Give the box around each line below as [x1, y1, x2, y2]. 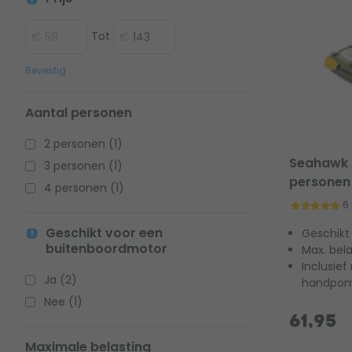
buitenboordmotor [46, 239, 167, 258]
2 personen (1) [44, 136, 123, 152]
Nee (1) [44, 294, 82, 310]
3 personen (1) [44, 158, 123, 174]
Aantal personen [25, 103, 132, 122]
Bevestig [25, 63, 66, 77]
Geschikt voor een [46, 223, 163, 242]
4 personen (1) [44, 180, 124, 196]
